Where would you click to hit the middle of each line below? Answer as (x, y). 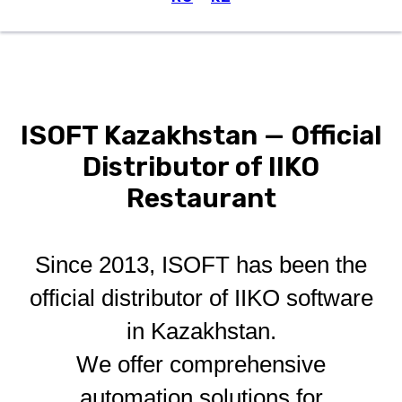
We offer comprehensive (201, 364)
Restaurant (201, 198)
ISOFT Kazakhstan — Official (201, 135)
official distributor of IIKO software (201, 298)
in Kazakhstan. (201, 331)
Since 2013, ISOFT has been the (201, 265)
